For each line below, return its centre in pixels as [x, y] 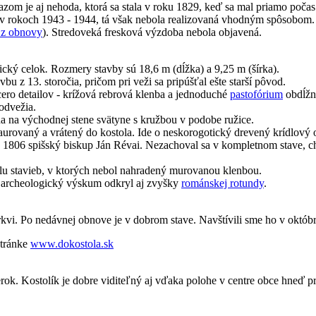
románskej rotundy [223, 183]
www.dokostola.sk [72, 243]
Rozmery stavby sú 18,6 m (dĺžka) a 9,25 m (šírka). [164, 68]
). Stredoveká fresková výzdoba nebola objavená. [152, 32]
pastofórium [256, 94]
